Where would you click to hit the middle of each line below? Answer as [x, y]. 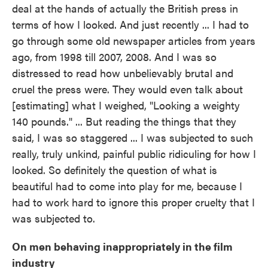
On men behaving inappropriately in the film [122, 246]
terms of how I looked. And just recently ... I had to [130, 25]
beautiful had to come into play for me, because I [127, 186]
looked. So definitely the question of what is [115, 170]
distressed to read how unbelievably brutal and [123, 73]
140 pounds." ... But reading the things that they [124, 121]
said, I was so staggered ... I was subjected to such [133, 138]
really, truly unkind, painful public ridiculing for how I [134, 154]
